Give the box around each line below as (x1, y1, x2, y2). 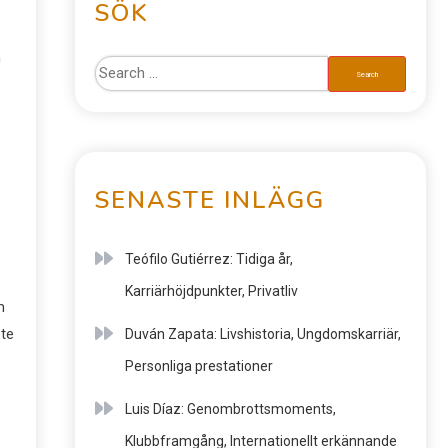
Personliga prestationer (125, 358, 273, 374)
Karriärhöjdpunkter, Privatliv (125, 283, 298, 299)
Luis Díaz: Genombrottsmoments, (125, 401, 336, 417)
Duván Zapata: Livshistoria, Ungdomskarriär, (125, 326, 401, 342)
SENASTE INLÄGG (95, 184, 325, 216)
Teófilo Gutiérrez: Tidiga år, (125, 251, 293, 267)
